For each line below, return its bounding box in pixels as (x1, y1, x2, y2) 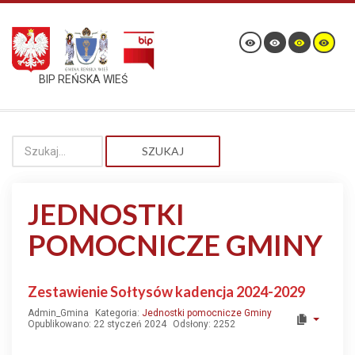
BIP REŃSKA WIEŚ (39, 73, 128, 86)
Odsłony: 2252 (173, 319, 235, 330)
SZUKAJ (142, 144, 184, 158)
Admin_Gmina (28, 307, 89, 319)
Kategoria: (95, 307, 142, 319)
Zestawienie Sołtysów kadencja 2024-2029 (28, 283, 305, 300)
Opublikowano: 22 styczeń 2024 (28, 319, 166, 330)
